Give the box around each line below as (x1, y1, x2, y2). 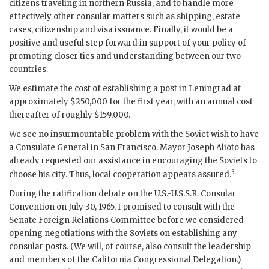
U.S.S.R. (171, 189, 199, 199)
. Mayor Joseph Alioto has (156, 142, 255, 153)
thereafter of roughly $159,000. (9, 110, 130, 121)
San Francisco (100, 142, 156, 153)
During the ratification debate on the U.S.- (9, 189, 171, 199)
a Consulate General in (9, 142, 100, 153)
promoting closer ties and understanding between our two (9, 51, 241, 62)
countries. (9, 64, 48, 75)
